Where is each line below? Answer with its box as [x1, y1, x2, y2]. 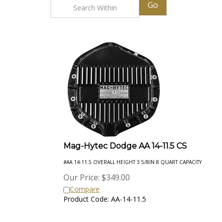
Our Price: [63, 167, 100, 178]
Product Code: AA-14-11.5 [63, 190, 146, 199]
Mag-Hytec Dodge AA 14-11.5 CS [63, 137, 187, 146]
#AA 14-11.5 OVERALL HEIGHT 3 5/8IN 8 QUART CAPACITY [63, 154, 202, 161]
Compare [70, 180, 100, 189]
